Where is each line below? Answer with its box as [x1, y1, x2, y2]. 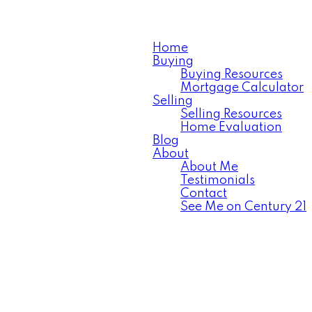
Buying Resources [180, 68, 283, 81]
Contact [180, 187, 227, 200]
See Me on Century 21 [180, 201, 306, 213]
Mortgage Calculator [180, 81, 304, 94]
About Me [180, 161, 238, 173]
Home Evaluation [180, 121, 282, 134]
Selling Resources [180, 108, 282, 120]
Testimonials [180, 174, 255, 187]
